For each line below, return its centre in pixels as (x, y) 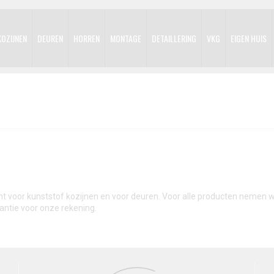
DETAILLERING (174, 38)
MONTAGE (126, 38)
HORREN (87, 38)
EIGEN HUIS (249, 38)
